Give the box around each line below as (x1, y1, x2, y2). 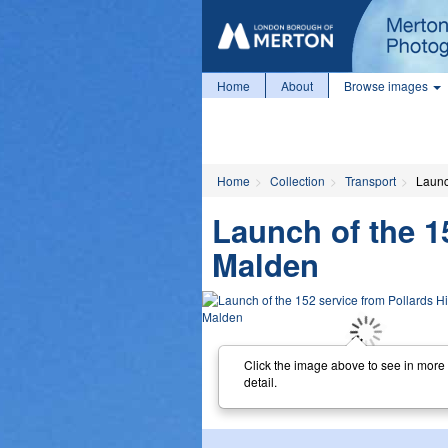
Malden (212, 242, 319, 287)
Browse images (344, 77, 431, 94)
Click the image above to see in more (243, 355, 445, 373)
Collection (270, 172, 325, 189)
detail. (243, 372, 277, 390)
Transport (345, 172, 396, 189)
